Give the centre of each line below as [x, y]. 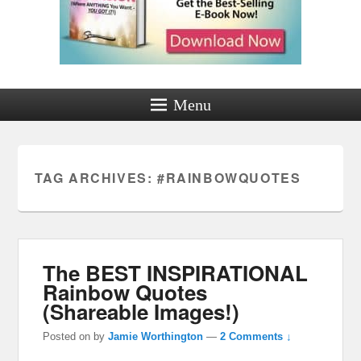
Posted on [68, 336]
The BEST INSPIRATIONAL [176, 272]
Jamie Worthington [156, 336]
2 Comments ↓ [256, 336]
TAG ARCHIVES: [95, 177]
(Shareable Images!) [141, 311]
